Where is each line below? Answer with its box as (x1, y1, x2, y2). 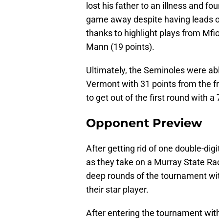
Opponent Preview (86, 116, 202, 131)
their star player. (86, 184, 149, 195)
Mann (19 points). (86, 42, 154, 52)
